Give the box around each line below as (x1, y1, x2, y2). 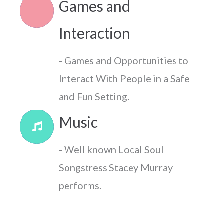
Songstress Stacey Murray (59, 161, 173, 173)
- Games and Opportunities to (59, 54, 188, 66)
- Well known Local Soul (59, 143, 164, 155)
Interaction (59, 24, 130, 42)
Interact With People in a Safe (59, 72, 190, 85)
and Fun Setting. (59, 90, 129, 103)
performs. (59, 179, 101, 191)
